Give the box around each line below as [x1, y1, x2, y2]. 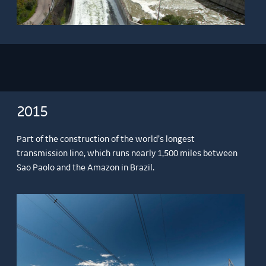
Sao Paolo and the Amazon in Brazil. [17, 163, 155, 173]
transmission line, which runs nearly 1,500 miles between [17, 148, 238, 159]
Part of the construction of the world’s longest [17, 134, 195, 144]
